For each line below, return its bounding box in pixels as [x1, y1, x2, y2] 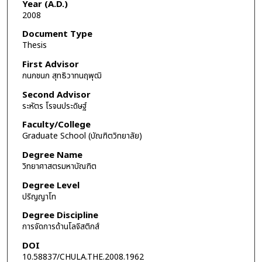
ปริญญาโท [22, 190, 56, 203]
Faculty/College [22, 118, 91, 132]
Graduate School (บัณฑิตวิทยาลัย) [22, 130, 142, 143]
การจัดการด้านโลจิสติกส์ [22, 220, 99, 233]
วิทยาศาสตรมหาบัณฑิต [22, 160, 96, 173]
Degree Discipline [22, 209, 98, 223]
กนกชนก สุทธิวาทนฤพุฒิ [22, 70, 102, 82]
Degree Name [22, 148, 82, 162]
